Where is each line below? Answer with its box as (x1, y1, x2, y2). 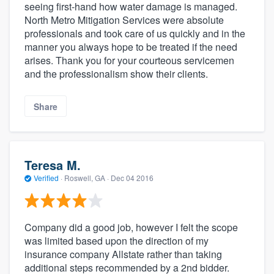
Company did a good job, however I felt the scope (24, 220, 238, 234)
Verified (32, 172, 61, 183)
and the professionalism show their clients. (24, 67, 208, 81)
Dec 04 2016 (111, 172, 154, 183)
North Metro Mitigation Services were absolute (24, 13, 224, 28)
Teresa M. (24, 156, 81, 174)
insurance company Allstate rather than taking (24, 246, 222, 261)
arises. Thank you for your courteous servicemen (24, 53, 234, 68)
